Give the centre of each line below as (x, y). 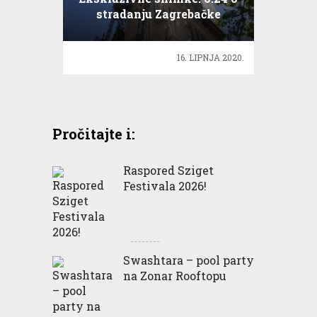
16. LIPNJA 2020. (211, 58)
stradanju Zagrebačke (158, 14)
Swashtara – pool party (188, 260)
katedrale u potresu (158, 30)
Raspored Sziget (168, 171)
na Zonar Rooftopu (174, 276)
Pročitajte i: (93, 134)
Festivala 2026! (165, 186)
